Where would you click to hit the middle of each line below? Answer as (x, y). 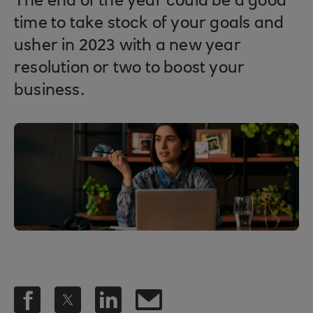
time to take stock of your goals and (149, 24)
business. (49, 91)
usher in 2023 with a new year (128, 46)
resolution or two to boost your (130, 68)
